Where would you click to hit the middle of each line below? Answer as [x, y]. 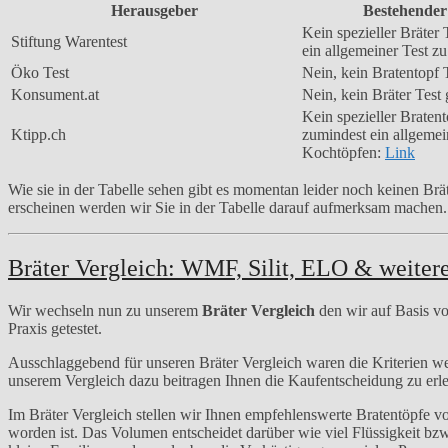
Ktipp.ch [38, 134]
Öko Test [40, 72]
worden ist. [45, 432]
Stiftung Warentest [69, 41]
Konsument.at [55, 94]
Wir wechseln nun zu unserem [105, 310]
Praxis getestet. [55, 328]
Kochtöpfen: [343, 152]
